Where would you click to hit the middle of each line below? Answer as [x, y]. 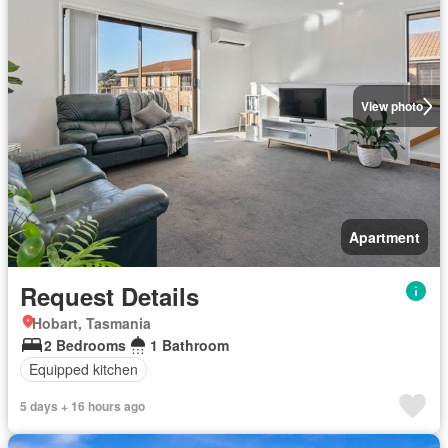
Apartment [384, 236]
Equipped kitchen [83, 369]
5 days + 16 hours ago [82, 405]
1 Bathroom [189, 344]
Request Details [109, 295]
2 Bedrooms [85, 344]
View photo [391, 106]
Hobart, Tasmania [91, 322]
